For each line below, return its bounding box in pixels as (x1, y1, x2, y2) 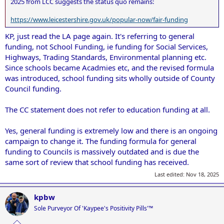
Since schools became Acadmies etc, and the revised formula (5, 62, 214, 73)
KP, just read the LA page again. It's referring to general (5, 31, 194, 41)
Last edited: (154, 170, 186, 178)
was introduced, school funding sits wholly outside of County (5, 73, 215, 83)
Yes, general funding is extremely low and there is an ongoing (5, 125, 217, 136)
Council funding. (5, 83, 61, 94)
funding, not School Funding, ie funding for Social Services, (5, 41, 208, 52)
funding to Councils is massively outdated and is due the (5, 146, 199, 157)
